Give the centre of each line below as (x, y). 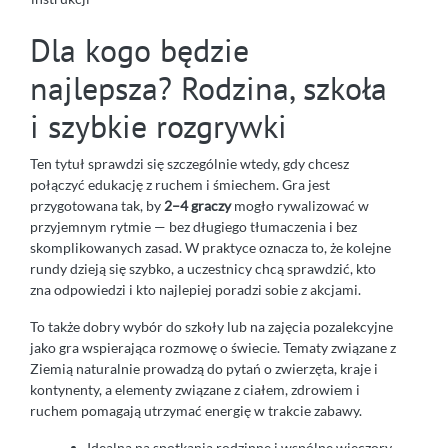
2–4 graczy (197, 206)
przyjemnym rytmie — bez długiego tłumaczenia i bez (193, 227)
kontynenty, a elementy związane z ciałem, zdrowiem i (195, 390)
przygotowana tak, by (97, 206)
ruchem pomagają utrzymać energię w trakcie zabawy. (196, 411)
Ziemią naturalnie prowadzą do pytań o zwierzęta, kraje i (204, 369)
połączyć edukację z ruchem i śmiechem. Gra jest (180, 185)
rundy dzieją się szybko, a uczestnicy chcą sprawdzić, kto (203, 269)
